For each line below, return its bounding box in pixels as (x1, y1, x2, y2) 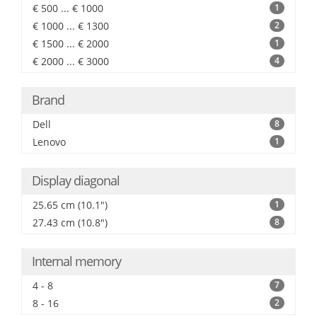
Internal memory (32, 253, 121, 270)
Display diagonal (32, 172, 120, 189)
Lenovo (33, 135, 66, 149)
